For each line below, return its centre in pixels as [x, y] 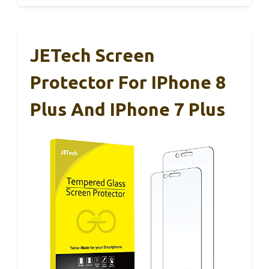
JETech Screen [92, 56]
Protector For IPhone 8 [128, 83]
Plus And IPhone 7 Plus [128, 110]
